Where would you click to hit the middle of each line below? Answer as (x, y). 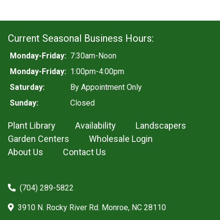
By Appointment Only (106, 87)
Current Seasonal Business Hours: (81, 38)
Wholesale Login (121, 138)
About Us (26, 152)
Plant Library (32, 125)
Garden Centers (39, 138)
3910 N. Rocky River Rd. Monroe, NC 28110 (91, 207)
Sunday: (24, 103)
